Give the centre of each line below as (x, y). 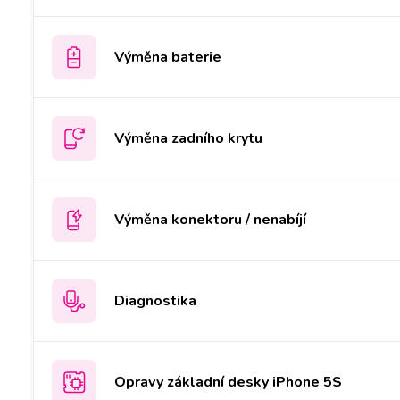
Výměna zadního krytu (188, 138)
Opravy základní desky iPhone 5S (228, 382)
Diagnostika (155, 300)
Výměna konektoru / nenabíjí (210, 219)
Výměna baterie (168, 57)
